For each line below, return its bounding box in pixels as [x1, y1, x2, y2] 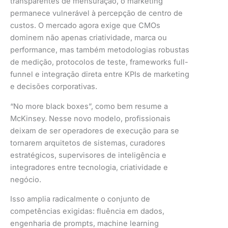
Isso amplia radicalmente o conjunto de [10, 194, 150, 204]
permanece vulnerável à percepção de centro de [10, 9, 183, 18]
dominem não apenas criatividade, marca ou [10, 33, 167, 43]
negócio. [10, 175, 41, 184]
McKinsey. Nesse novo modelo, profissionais [10, 113, 170, 123]
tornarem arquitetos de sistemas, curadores [10, 138, 165, 148]
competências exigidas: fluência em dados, [10, 207, 164, 216]
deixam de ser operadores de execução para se [10, 126, 179, 135]
